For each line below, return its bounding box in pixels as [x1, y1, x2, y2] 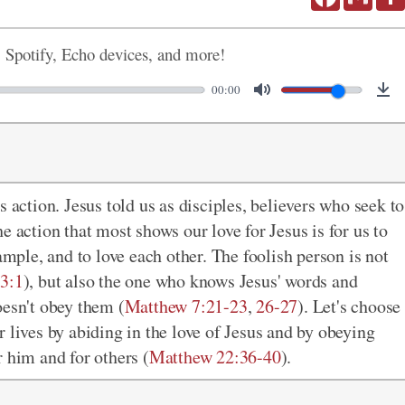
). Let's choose [297, 294, 401, 318]
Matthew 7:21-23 [124, 294, 248, 318]
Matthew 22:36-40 [148, 344, 281, 369]
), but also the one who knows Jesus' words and [23, 268, 358, 293]
